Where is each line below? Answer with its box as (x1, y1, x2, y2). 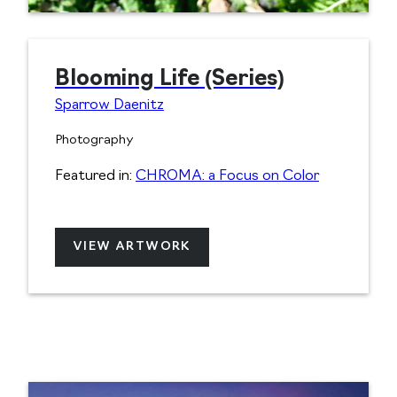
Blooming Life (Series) (55, 69, 284, 91)
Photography (55, 134, 134, 148)
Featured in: (55, 169, 136, 184)
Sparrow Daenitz (55, 98, 164, 113)
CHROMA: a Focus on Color (136, 169, 319, 184)
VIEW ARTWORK (73, 240, 191, 254)
